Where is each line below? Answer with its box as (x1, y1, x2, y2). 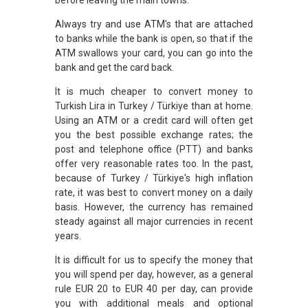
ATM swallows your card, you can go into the (55, 47, 253, 58)
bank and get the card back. (55, 61, 174, 73)
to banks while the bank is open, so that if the (55, 32, 253, 44)
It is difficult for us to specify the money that (55, 254, 253, 265)
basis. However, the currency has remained (55, 201, 253, 212)
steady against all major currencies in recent (55, 215, 253, 227)
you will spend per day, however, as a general (55, 268, 253, 280)
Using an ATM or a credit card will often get (55, 114, 253, 126)
